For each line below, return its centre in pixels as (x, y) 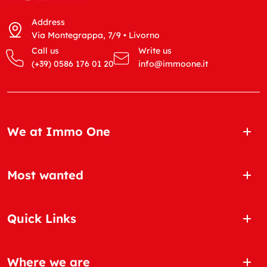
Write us (155, 50)
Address (48, 22)
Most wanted (45, 175)
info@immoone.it (173, 63)
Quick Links (42, 218)
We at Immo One (59, 131)
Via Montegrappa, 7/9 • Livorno (96, 35)
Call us (45, 50)
